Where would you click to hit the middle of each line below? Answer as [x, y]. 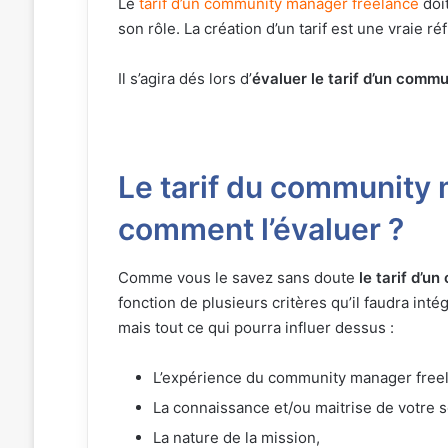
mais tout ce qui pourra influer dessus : [255, 327]
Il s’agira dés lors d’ [184, 78]
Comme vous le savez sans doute [238, 277]
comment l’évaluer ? [260, 228]
